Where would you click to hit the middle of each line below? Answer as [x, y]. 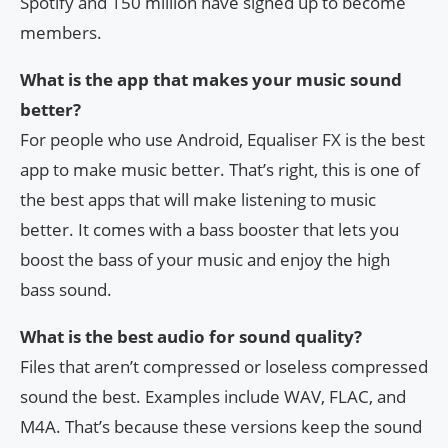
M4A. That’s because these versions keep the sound [221, 427]
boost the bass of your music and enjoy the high [205, 260]
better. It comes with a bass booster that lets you [209, 230]
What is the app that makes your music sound [211, 80]
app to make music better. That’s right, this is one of [220, 170]
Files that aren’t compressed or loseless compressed [224, 367]
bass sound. [66, 290]
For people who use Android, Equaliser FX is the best [222, 140]
